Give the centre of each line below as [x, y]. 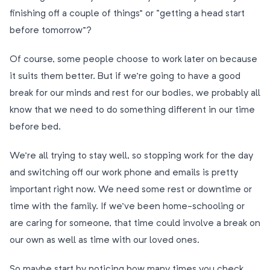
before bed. [35, 127]
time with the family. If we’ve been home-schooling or [127, 207]
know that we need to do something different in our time [132, 110]
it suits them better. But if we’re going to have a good [125, 77]
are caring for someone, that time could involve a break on [135, 224]
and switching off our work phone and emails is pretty [124, 173]
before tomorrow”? [51, 31]
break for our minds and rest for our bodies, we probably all [135, 93]
